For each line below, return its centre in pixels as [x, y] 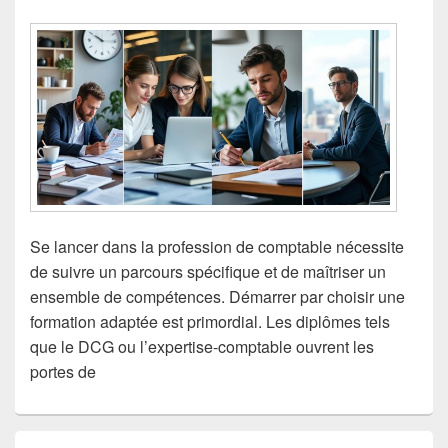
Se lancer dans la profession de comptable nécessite [217, 246]
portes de [63, 371]
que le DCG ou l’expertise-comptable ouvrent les [202, 346]
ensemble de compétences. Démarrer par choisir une [217, 296]
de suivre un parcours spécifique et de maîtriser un [208, 271]
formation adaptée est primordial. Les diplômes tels [210, 321]
